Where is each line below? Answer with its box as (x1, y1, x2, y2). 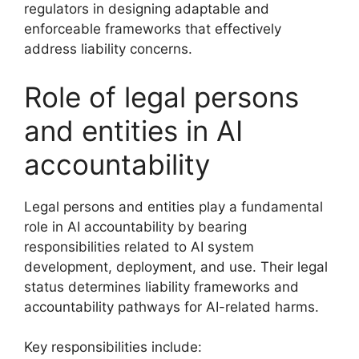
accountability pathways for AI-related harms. (24, 298, 319, 315)
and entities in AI (24, 113, 243, 147)
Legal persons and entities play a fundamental (24, 198, 323, 215)
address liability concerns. (24, 41, 192, 57)
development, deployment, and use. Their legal (24, 258, 328, 275)
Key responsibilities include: (24, 339, 202, 355)
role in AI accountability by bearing (24, 218, 247, 235)
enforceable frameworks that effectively (24, 21, 281, 37)
